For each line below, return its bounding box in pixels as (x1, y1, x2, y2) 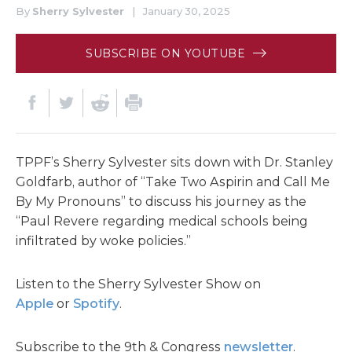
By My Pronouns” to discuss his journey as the (16, 193, 306, 209)
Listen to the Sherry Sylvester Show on (16, 276, 261, 291)
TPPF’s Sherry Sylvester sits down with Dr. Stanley (16, 154, 333, 170)
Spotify (73, 295, 119, 311)
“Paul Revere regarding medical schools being (16, 213, 308, 229)
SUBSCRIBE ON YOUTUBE (86, 46, 249, 60)
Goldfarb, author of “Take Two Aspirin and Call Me (16, 174, 330, 189)
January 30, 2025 (143, 4, 230, 17)
